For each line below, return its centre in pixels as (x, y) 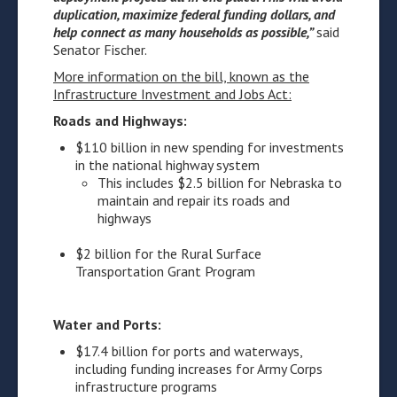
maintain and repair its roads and (194, 200)
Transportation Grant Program (165, 271)
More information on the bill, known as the (181, 76)
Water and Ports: (107, 324)
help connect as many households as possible (180, 32)
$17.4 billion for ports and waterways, (189, 351)
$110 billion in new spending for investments (210, 147)
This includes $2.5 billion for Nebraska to (220, 183)
